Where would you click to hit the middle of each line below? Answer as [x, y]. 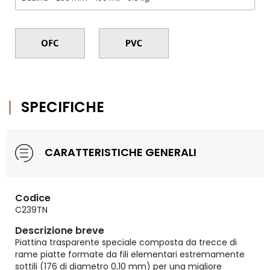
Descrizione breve [60, 231]
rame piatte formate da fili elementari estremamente [130, 254]
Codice [33, 198]
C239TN [31, 210]
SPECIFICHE [63, 107]
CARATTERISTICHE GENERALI [119, 152]
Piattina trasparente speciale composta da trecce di [126, 242]
